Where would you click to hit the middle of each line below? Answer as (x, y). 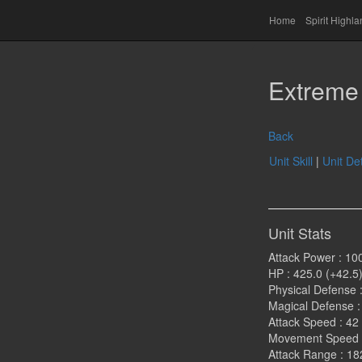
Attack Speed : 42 (314, 322)
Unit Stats (300, 233)
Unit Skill (291, 161)
